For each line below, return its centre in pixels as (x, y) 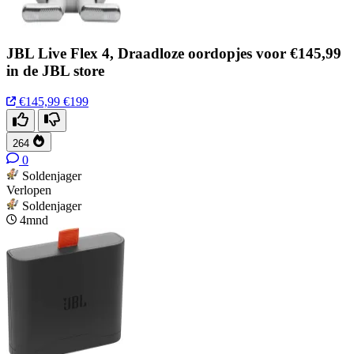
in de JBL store (55, 71)
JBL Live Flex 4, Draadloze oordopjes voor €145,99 (174, 54)
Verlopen (29, 190)
